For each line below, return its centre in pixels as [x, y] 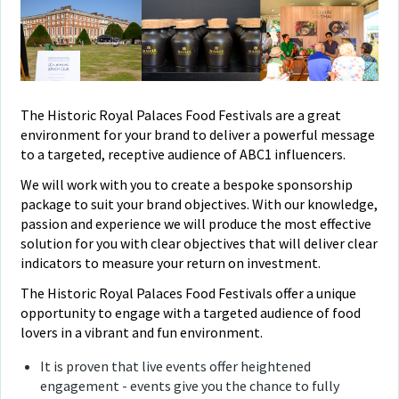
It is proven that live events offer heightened [176, 366]
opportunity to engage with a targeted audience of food [191, 312]
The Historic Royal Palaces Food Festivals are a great [181, 114]
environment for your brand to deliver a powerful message [198, 134]
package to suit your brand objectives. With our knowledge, [199, 204]
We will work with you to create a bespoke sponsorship [187, 184]
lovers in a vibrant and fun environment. [142, 332]
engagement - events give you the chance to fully [190, 385]
